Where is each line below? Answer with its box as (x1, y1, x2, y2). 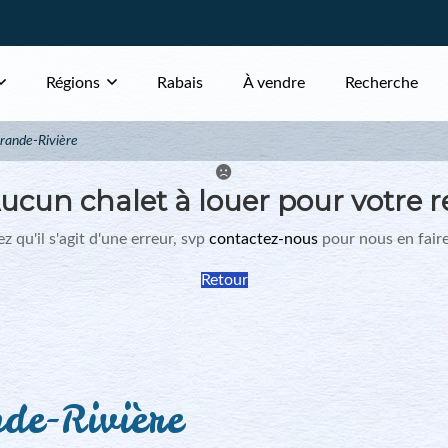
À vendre (243, 75, 305, 91)
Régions (46, 75, 100, 91)
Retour (200, 272, 248, 288)
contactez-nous (209, 231, 318, 247)
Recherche (345, 75, 418, 91)
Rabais (157, 75, 203, 91)
